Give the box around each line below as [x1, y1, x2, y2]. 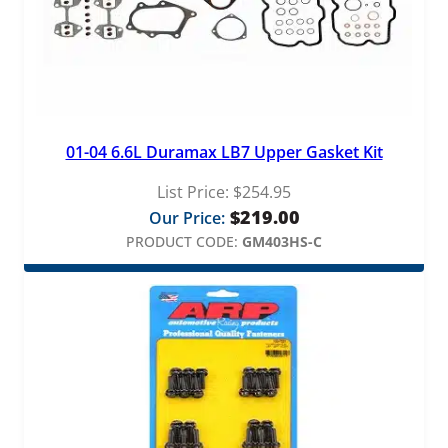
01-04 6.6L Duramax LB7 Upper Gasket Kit [65, 140, 383, 163]
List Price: [157, 180, 229, 203]
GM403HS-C [242, 231, 322, 251]
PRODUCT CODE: [126, 231, 238, 251]
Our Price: [148, 206, 225, 229]
